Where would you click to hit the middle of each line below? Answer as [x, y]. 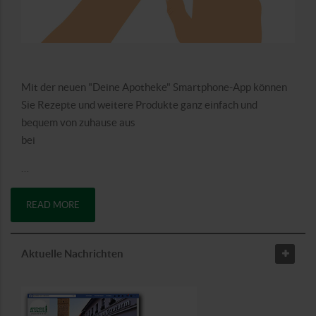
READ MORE [53, 205]
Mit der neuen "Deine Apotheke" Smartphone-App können [154, 87]
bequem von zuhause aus [78, 123]
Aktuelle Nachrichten [72, 254]
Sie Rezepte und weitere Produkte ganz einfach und [139, 105]
